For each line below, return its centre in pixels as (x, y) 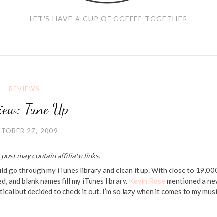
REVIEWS (24, 88)
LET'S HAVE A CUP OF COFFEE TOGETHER (108, 19)
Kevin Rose (147, 181)
